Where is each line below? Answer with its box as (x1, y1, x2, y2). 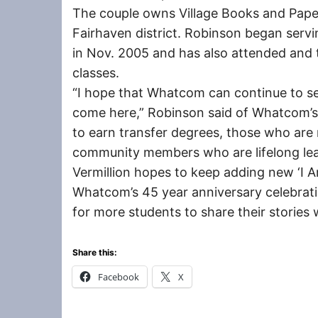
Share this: (72, 246, 117, 258)
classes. (72, 65, 119, 80)
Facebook (98, 270, 139, 283)
